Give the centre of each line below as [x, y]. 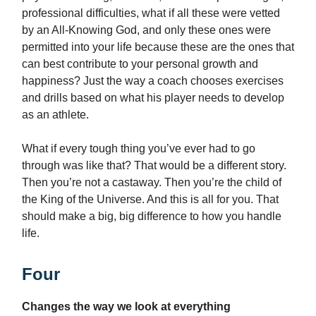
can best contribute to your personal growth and [140, 64]
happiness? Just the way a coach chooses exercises [153, 81]
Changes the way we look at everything [126, 307]
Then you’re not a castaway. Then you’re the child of [152, 183]
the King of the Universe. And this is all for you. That [150, 200]
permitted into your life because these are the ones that [158, 47]
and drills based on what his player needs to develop [153, 98]
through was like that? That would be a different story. [154, 166]
